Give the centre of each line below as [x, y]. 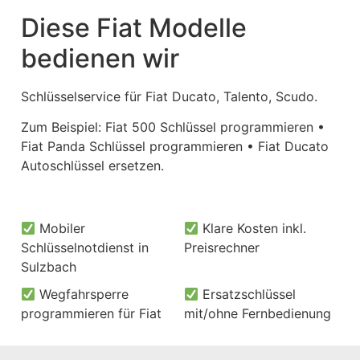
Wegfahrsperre [82, 295]
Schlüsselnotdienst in [85, 248]
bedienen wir [100, 58]
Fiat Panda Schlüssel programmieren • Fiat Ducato [175, 146]
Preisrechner [222, 248]
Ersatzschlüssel [247, 295]
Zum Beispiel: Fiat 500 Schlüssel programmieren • [173, 127]
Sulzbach [49, 267]
